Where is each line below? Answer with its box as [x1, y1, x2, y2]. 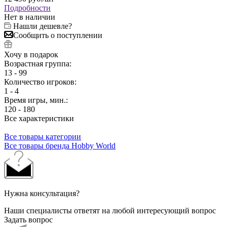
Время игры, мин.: [4, 95, 70, 104]
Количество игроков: [4, 77, 79, 86]
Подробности [4, 3, 51, 12]
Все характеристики [4, 113, 74, 123]
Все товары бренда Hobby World [4, 141, 116, 150]
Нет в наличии [4, 12, 55, 21]
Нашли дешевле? [13, 21, 72, 30]
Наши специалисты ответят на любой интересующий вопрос [4, 206, 216, 215]
